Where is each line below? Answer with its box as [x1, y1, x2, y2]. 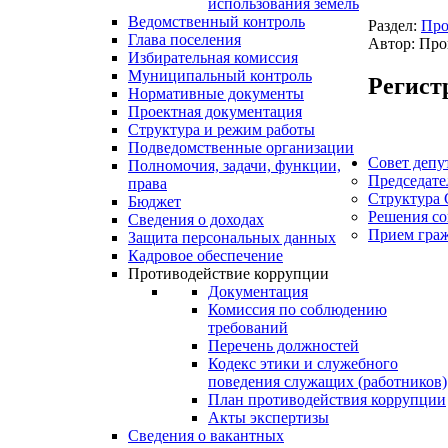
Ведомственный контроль [128, 13, 305, 31]
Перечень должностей [208, 337, 359, 355]
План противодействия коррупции [208, 391, 446, 409]
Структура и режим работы [128, 121, 315, 139]
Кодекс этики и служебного [208, 355, 398, 373]
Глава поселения [128, 31, 241, 49]
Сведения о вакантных [128, 427, 284, 445]
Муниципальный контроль [128, 67, 312, 85]
